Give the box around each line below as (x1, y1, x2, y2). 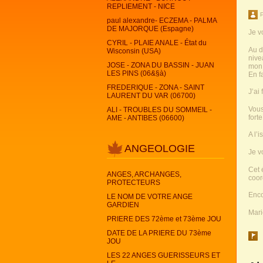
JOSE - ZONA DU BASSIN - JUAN (107, 61, 214, 69)
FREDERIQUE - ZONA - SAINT (107, 83, 204, 92)
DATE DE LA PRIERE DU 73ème (107, 229, 211, 237)
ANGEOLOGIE (124, 143, 195, 154)
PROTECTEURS (107, 178, 160, 187)
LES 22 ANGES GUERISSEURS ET (107, 251, 220, 259)
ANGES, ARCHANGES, (107, 170, 181, 178)
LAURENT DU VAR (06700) (107, 92, 195, 100)
